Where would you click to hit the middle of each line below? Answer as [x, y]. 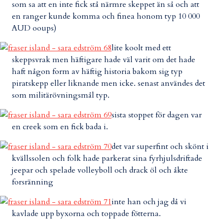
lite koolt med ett [141, 48]
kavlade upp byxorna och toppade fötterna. [86, 214]
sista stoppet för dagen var [157, 115]
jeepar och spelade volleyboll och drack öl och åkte [100, 170]
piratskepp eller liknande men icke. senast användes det [109, 83]
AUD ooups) [34, 28]
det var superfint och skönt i [160, 147]
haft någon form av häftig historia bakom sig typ [97, 72]
